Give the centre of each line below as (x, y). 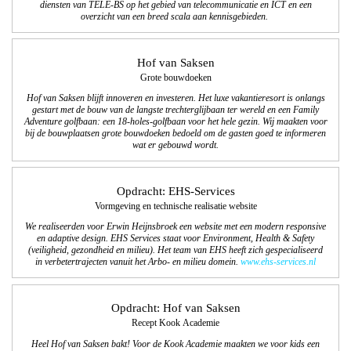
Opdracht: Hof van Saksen (175, 308)
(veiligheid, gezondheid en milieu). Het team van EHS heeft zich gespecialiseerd (175, 251)
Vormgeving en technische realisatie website (175, 206)
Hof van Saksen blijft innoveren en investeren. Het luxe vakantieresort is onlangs (175, 99)
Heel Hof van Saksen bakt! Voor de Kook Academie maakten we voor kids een (175, 344)
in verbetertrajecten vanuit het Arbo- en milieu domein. (138, 262)
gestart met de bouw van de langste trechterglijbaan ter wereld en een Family (175, 110)
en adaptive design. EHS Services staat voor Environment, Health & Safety (175, 239)
